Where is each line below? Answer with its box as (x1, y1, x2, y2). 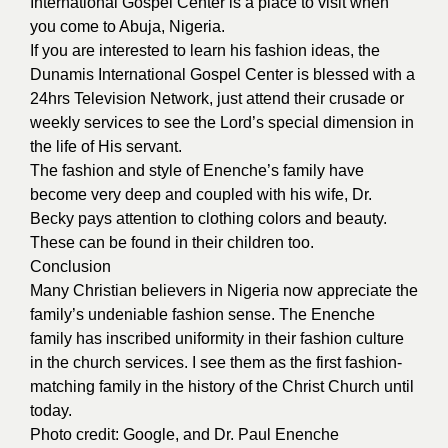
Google (123, 425, 175, 443)
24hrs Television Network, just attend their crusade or (30, 89, 404, 107)
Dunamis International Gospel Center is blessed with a (30, 65, 415, 83)
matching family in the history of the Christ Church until (30, 377, 414, 395)
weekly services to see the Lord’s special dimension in (30, 113, 414, 131)
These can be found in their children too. (30, 233, 314, 251)
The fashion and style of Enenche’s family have (30, 161, 364, 179)
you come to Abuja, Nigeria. (30, 17, 225, 35)
